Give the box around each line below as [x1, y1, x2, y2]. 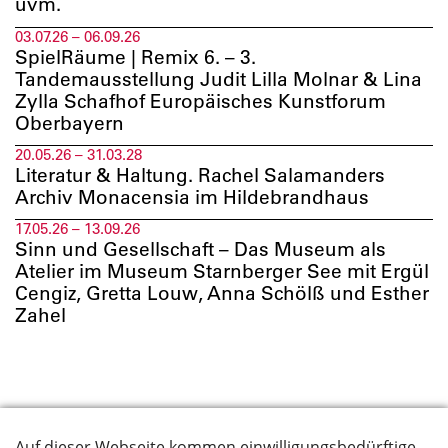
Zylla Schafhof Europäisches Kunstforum [15, 88, 386, 113]
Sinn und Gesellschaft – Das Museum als [15, 237, 386, 261]
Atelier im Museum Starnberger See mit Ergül [15, 259, 429, 283]
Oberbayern [15, 110, 124, 135]
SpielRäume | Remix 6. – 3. [15, 44, 256, 69]
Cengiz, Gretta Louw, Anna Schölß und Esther [15, 281, 429, 305]
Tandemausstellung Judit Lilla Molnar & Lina [15, 66, 422, 91]
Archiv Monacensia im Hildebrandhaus [15, 184, 369, 209]
